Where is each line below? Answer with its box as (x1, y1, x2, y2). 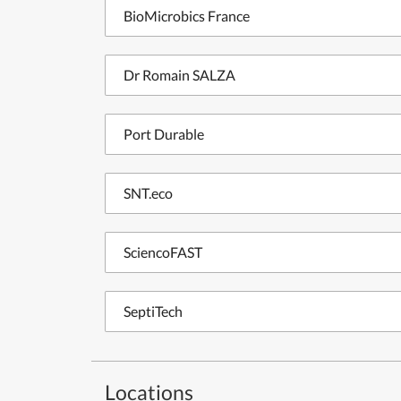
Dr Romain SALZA (124, 66, 235, 83)
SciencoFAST (124, 243, 202, 260)
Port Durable (124, 125, 204, 142)
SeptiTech (124, 303, 183, 320)
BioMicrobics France (124, 7, 250, 24)
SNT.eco (124, 184, 173, 201)
